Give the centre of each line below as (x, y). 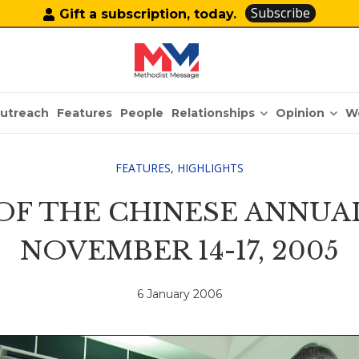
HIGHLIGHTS (210, 168)
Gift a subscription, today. (148, 14)
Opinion (301, 113)
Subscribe (281, 13)
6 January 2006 (179, 294)
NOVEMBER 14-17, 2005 (179, 251)
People (142, 113)
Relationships (214, 113)
